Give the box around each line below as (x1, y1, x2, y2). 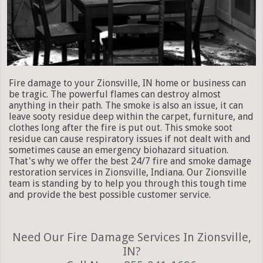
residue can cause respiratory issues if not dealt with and (9, 133, 251, 144)
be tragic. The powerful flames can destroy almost (9, 88, 221, 100)
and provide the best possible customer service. (9, 188, 211, 200)
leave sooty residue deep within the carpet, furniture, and (9, 110, 254, 122)
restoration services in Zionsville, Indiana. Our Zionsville (9, 166, 247, 178)
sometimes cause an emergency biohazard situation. (9, 144, 228, 156)
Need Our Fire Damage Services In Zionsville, (12, 230, 251, 244)
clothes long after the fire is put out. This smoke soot (9, 122, 232, 133)
